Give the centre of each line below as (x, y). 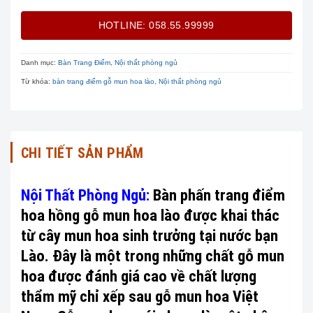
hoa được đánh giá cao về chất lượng (139, 276)
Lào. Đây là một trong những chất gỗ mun (153, 256)
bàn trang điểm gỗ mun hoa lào (103, 82)
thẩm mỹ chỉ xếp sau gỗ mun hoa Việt (140, 297)
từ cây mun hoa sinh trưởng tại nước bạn (150, 236)
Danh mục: (39, 63)
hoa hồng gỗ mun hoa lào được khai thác (150, 216)
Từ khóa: (37, 82)
